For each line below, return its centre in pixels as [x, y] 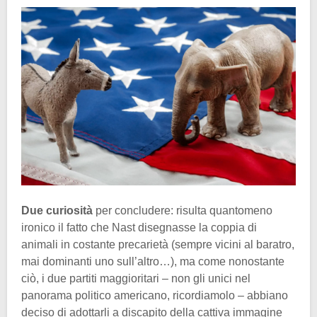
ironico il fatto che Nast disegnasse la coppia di [139, 227]
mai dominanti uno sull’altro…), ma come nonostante [153, 261]
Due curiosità [57, 210]
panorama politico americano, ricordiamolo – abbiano [155, 295]
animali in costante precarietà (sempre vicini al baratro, [158, 244]
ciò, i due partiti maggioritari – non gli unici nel [136, 278]
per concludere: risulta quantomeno [183, 210]
